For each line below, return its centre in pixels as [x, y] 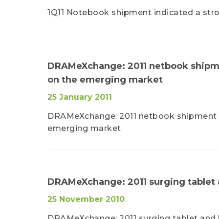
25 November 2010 [86, 199]
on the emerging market [105, 80]
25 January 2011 [80, 97]
